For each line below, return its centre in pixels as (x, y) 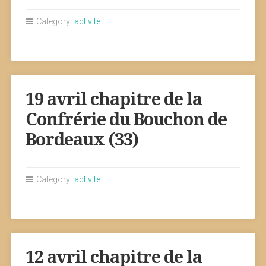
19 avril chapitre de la (113, 99)
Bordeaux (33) (82, 140)
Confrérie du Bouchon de (126, 119)
